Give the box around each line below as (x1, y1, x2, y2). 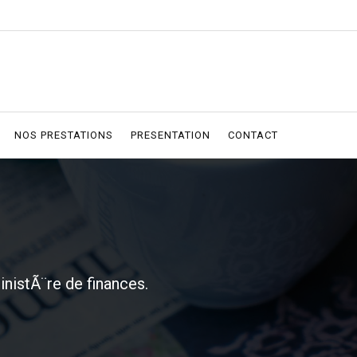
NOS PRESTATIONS (14, 129, 113, 141)
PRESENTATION (131, 129, 210, 141)
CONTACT (228, 129, 278, 141)
